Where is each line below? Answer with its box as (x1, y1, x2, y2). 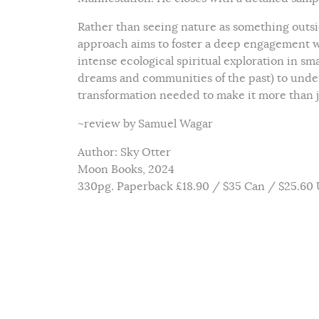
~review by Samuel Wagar (78, 117, 213, 132)
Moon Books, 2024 (78, 162, 174, 177)
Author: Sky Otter (78, 145, 171, 160)
